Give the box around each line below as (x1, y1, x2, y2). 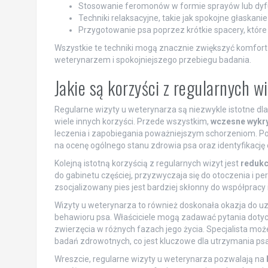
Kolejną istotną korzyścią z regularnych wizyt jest (54, 158, 240, 168)
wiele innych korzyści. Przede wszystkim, (54, 116, 211, 126)
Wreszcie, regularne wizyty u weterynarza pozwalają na (54, 254, 266, 264)
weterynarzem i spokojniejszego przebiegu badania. (54, 54, 251, 65)
